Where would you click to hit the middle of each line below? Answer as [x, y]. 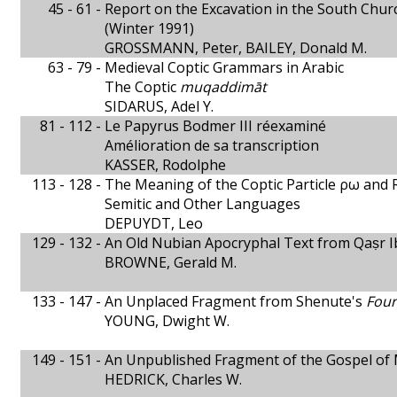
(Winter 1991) [149, 28]
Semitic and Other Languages [202, 204]
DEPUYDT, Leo [154, 223]
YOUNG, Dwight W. [167, 321]
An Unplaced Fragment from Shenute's [235, 301]
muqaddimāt [223, 87]
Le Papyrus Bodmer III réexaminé [215, 126]
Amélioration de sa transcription [212, 145]
